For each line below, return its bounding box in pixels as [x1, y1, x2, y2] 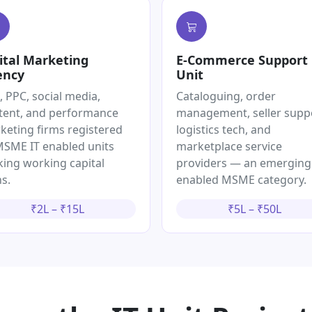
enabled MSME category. [176, 172, 306, 188]
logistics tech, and [176, 122, 271, 138]
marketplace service [176, 139, 282, 155]
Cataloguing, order [176, 88, 276, 104]
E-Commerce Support [176, 52, 308, 69]
